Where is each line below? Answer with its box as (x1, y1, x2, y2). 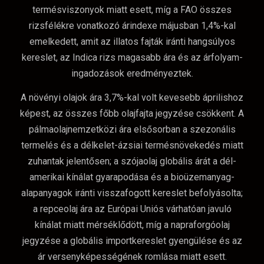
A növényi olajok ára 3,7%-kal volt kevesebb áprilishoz (21, 92, 243, 104)
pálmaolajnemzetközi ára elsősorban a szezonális (28, 124, 236, 136)
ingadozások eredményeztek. (71, 67, 193, 79)
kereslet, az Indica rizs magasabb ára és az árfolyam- (21, 51, 243, 63)
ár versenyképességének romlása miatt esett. (37, 251, 227, 263)
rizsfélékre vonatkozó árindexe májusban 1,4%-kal (28, 19, 236, 31)
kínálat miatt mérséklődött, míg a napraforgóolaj (34, 219, 230, 231)
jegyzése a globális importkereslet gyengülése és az (22, 235, 242, 247)
